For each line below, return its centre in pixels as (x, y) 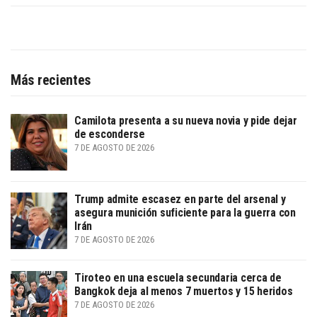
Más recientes (51, 80)
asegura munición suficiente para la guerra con (185, 212)
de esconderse (110, 134)
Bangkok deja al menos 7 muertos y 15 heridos (184, 291)
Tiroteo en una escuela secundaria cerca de (178, 277)
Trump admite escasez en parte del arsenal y (180, 199)
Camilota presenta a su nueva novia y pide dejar (186, 120)
